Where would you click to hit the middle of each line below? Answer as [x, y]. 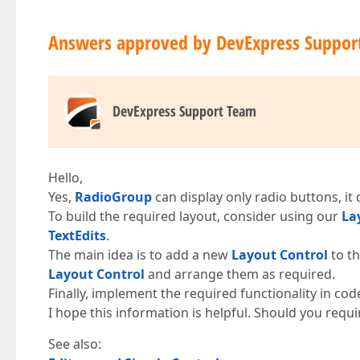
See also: [75, 344]
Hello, [65, 178]
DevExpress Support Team [184, 111]
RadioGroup [113, 197]
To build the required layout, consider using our [195, 216]
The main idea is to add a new [140, 255]
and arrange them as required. [240, 274]
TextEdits [77, 235]
